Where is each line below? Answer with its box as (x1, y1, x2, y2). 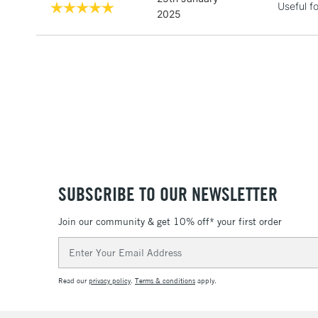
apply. (195, 276, 216, 286)
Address (58, 253, 97, 266)
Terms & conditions (135, 276, 195, 286)
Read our (58, 276, 89, 286)
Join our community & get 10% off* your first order (58, 214, 282, 228)
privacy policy (89, 276, 131, 286)
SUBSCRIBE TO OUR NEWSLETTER (58, 182, 278, 207)
